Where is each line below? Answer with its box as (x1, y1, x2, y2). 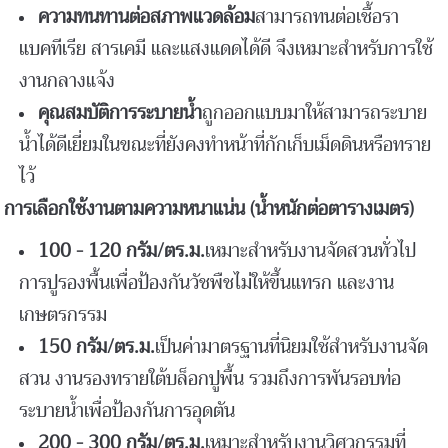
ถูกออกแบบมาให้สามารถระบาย (202, 96, 428, 129)
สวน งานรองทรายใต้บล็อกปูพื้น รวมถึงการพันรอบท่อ (19, 362, 402, 395)
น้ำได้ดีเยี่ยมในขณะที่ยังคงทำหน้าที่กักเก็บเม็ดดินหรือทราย (19, 128, 432, 161)
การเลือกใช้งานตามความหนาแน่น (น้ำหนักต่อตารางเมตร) (4, 192, 415, 225)
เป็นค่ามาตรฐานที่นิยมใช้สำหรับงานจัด (155, 330, 429, 363)
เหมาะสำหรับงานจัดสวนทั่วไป (205, 234, 417, 267)
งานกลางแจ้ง (19, 64, 116, 97)
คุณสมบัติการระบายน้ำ (38, 96, 203, 129)
